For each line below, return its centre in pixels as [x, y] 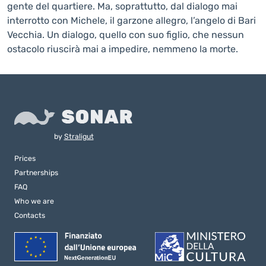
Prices [25, 158]
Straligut [79, 136]
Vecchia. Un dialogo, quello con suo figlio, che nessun [126, 35]
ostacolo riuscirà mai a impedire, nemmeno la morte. [123, 49]
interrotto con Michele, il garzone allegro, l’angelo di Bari [132, 20]
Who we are [34, 201]
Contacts [30, 215]
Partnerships [36, 172]
